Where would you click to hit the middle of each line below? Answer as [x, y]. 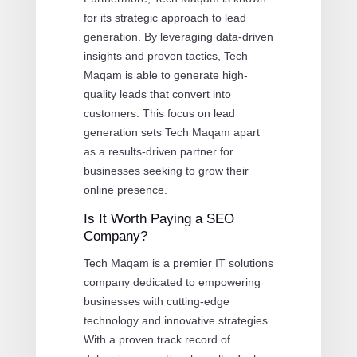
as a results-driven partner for [158, 151]
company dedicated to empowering [172, 282]
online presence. [125, 189]
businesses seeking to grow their [166, 170]
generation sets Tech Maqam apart [171, 132]
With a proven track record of [157, 339]
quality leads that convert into [157, 94]
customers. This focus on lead [159, 113]
